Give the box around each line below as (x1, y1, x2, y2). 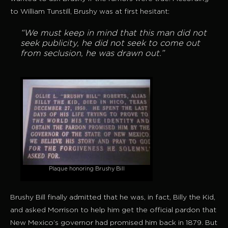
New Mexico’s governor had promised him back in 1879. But (10, 220, 217, 226)
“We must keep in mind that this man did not (20, 30, 207, 38)
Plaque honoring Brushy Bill (48, 166, 125, 172)
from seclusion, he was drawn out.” (20, 50, 164, 58)
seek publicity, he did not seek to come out (20, 40, 200, 48)
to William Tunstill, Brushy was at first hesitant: (10, 9, 169, 15)
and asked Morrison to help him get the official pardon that (10, 207, 216, 214)
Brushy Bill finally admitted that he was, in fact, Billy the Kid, (10, 194, 215, 201)
